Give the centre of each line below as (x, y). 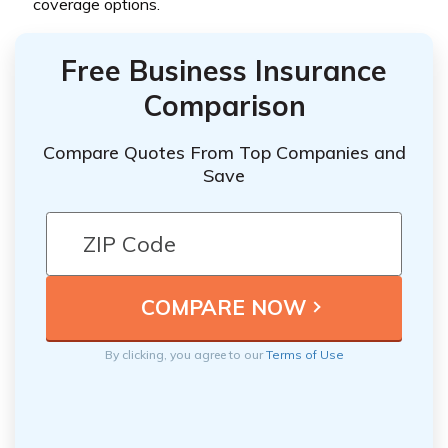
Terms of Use (304, 354)
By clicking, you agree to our (185, 354)
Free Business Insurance (224, 70)
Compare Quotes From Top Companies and (224, 152)
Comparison (224, 105)
